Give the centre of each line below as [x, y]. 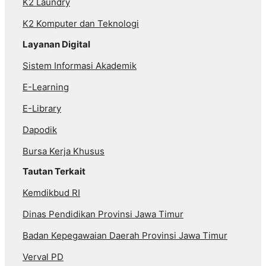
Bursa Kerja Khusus [64, 151]
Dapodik [40, 130]
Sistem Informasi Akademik [80, 66]
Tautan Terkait [54, 172]
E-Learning [46, 87]
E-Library [42, 109]
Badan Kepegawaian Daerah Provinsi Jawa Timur [125, 236]
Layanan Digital [56, 45]
